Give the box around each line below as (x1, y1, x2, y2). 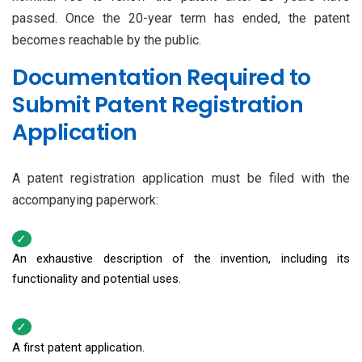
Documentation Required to (12, 62, 311, 93)
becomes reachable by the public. (12, 32, 201, 48)
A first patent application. (12, 339, 145, 355)
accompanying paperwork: (12, 192, 158, 208)
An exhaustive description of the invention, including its (12, 251, 350, 267)
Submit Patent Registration (12, 90, 303, 120)
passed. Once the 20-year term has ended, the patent (12, 11, 350, 27)
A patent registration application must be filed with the (12, 170, 350, 187)
